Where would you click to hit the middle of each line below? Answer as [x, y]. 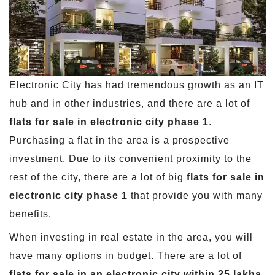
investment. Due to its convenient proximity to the [130, 158]
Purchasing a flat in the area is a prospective [119, 140]
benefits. [30, 214]
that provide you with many [195, 195]
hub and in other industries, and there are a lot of [130, 103]
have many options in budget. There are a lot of [126, 255]
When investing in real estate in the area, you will [131, 237]
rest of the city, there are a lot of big [98, 177]
